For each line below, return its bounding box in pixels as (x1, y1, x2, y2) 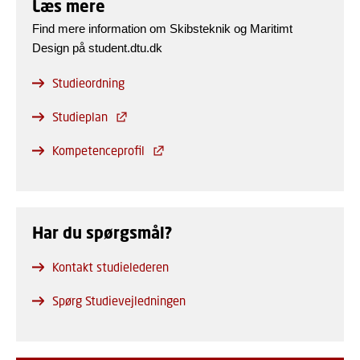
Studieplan (52, 109, 108, 125)
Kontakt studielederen (52, 260, 169, 275)
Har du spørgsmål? (32, 223, 172, 243)
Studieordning (52, 76, 125, 91)
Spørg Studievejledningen (52, 293, 186, 309)
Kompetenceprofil (52, 143, 145, 158)
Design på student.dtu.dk (32, 41, 162, 55)
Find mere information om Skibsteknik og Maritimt (32, 22, 292, 36)
